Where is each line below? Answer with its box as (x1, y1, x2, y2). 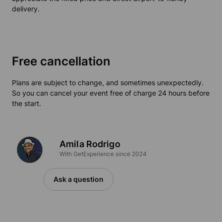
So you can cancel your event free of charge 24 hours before (12, 89, 210, 98)
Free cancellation (12, 54, 111, 69)
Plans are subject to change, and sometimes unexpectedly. (12, 78, 204, 87)
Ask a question (54, 175, 104, 184)
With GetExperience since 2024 (59, 150, 147, 158)
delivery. (12, 4, 40, 13)
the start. (12, 99, 41, 108)
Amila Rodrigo (59, 139, 120, 150)
